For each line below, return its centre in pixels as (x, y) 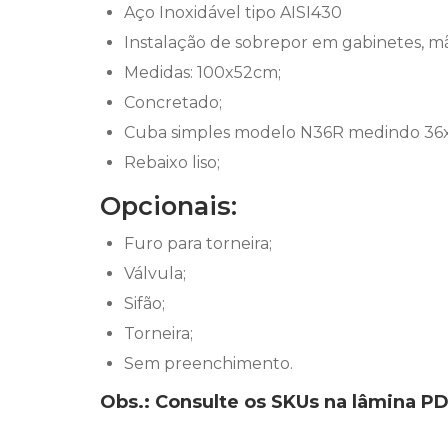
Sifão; (144, 303)
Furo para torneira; (198, 243)
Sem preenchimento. (208, 363)
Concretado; (173, 102)
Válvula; (155, 273)
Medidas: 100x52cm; (202, 72)
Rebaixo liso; (172, 162)
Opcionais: (168, 205)
